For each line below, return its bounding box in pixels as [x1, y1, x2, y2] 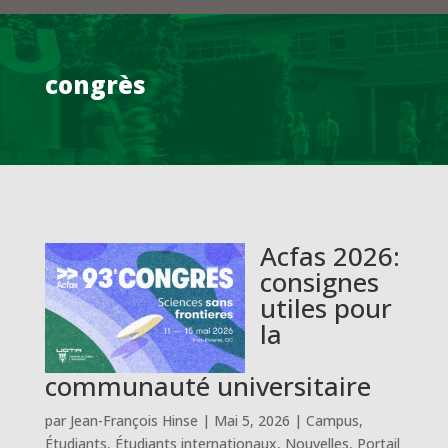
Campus [305, 410, 359, 430]
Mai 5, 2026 [213, 410, 290, 430]
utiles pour [259, 290, 392, 326]
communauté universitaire [44, 367, 371, 404]
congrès [44, 68, 146, 101]
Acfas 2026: [259, 238, 400, 274]
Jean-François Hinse [69, 410, 198, 430]
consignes [259, 264, 379, 300]
